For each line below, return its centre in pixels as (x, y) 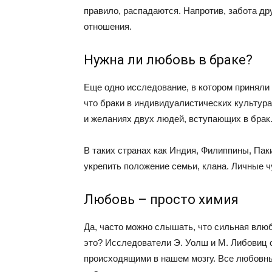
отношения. (108, 26)
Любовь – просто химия (161, 199)
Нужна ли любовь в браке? (168, 60)
